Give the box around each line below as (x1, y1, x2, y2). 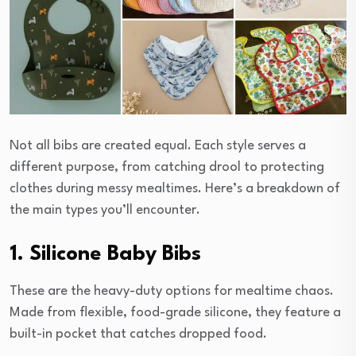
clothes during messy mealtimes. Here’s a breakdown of (10, 181, 340, 195)
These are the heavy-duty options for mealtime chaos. (10, 284, 334, 298)
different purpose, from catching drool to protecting (10, 160, 324, 174)
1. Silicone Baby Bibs (10, 243, 201, 265)
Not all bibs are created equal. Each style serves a (10, 138, 306, 153)
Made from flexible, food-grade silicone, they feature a (10, 305, 341, 319)
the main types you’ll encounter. (10, 203, 200, 217)
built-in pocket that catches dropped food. (10, 327, 267, 341)
